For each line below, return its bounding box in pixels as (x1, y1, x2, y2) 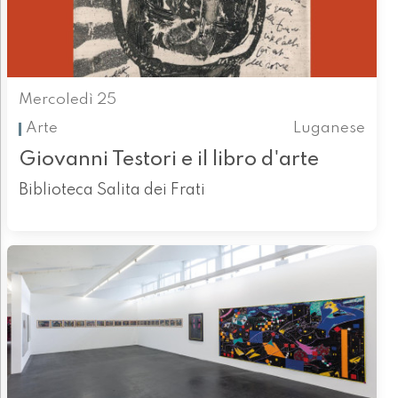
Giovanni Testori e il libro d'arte (18, 148, 319, 170)
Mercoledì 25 (18, 92, 116, 108)
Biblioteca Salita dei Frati (18, 181, 205, 198)
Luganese (293, 121, 366, 137)
